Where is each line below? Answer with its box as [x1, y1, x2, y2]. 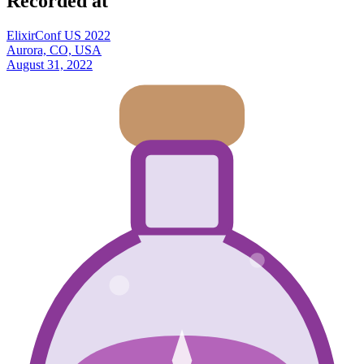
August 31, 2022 [6, 57, 93, 71]
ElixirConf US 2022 [6, 28, 110, 42]
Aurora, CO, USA [6, 42, 102, 57]
